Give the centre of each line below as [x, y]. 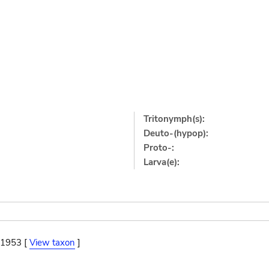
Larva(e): [162, 162]
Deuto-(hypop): [176, 133]
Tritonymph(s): [174, 119]
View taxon [52, 242]
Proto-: [159, 147]
